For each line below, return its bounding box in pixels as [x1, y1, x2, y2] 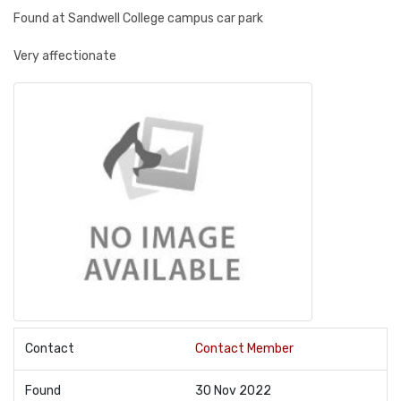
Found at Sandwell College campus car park [13, 11, 263, 26]
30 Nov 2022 [195, 383, 271, 399]
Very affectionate [13, 48, 116, 64]
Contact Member [195, 341, 294, 357]
